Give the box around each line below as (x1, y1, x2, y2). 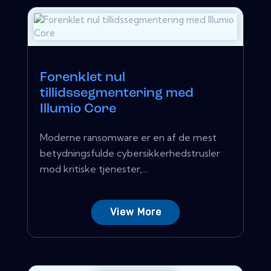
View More (109, 206, 162, 218)
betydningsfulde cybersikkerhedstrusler (40, 146, 220, 159)
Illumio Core (40, 102, 116, 116)
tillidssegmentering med (40, 86, 194, 100)
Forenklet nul (40, 70, 125, 85)
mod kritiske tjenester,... (40, 162, 148, 175)
